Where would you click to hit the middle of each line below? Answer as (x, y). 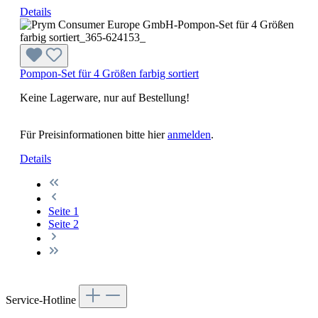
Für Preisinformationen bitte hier (94, 134)
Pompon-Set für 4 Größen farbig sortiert (109, 73)
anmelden (189, 134)
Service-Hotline (42, 300)
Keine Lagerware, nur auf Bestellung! (105, 97)
